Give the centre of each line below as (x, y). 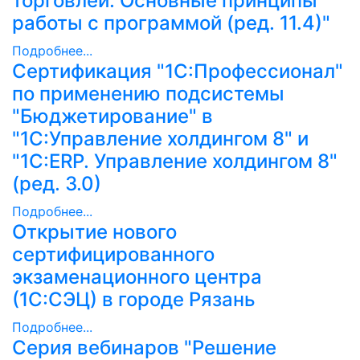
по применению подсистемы (148, 93)
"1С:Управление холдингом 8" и (160, 138)
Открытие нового (94, 231)
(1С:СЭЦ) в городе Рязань (134, 299)
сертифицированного (113, 254)
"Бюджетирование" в (112, 116)
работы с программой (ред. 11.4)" (171, 22)
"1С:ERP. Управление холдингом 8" (175, 161)
